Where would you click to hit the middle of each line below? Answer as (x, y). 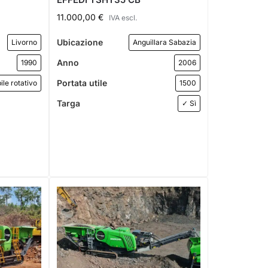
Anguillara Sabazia (164, 42)
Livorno (25, 42)
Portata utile (82, 83)
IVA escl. (123, 17)
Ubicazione (80, 42)
